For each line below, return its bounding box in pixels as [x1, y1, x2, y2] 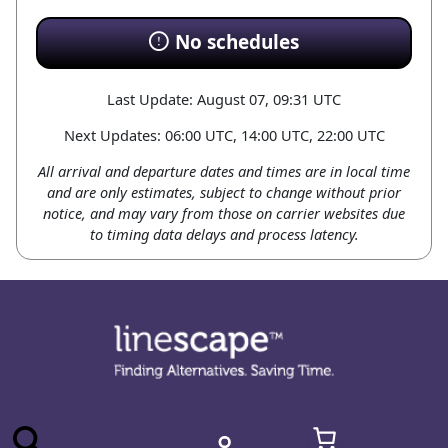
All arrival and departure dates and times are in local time [38, 160, 410, 181]
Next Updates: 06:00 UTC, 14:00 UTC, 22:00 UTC [63, 125, 385, 146]
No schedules [175, 29, 299, 56]
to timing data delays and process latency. [89, 223, 359, 244]
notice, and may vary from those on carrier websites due [43, 202, 405, 223]
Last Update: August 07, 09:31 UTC [107, 89, 341, 110]
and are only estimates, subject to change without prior [47, 181, 401, 202]
